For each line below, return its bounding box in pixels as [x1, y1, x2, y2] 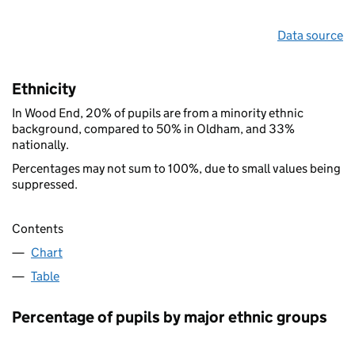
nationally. [12, 136, 69, 152]
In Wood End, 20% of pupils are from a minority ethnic [12, 105, 303, 120]
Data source [277, 27, 343, 43]
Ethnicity [12, 78, 76, 98]
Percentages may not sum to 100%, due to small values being [12, 160, 341, 176]
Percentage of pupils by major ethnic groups [12, 307, 327, 326]
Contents [12, 220, 63, 236]
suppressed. [12, 176, 78, 192]
